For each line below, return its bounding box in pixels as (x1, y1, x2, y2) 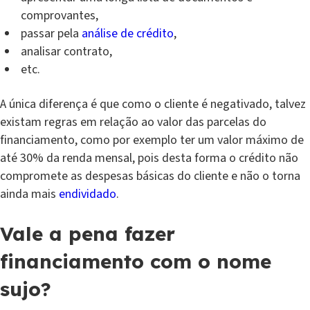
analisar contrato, (21, 42, 112, 60)
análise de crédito (82, 24, 174, 42)
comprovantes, (21, 6, 98, 24)
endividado (59, 185, 116, 203)
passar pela (21, 24, 82, 42)
